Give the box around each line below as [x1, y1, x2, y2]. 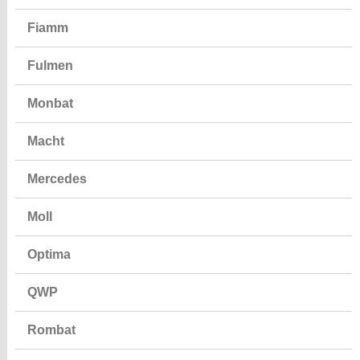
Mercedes [27, 172, 87, 186]
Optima [27, 247, 71, 262]
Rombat [27, 323, 76, 337]
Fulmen [27, 59, 73, 73]
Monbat [27, 96, 73, 111]
